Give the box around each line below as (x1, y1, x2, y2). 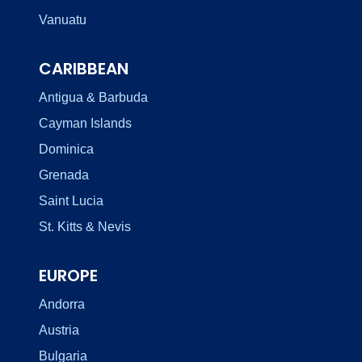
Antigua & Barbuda (39, 90, 148, 104)
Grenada (39, 167, 89, 182)
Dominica (39, 141, 94, 156)
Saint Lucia (39, 193, 103, 208)
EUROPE (39, 263, 98, 287)
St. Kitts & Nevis (39, 219, 131, 234)
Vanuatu (39, 12, 86, 27)
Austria (39, 322, 79, 337)
